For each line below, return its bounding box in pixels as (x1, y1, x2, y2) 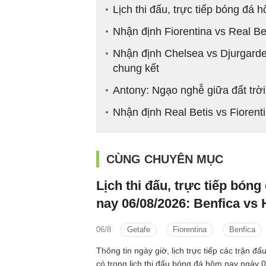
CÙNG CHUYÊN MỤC (106, 152, 223, 166)
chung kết (113, 62, 159, 74)
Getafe (127, 224, 150, 234)
